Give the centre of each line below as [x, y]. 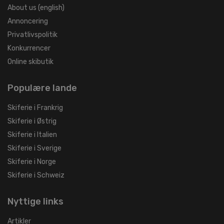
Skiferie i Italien [32, 135]
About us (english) [36, 8]
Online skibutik [30, 62]
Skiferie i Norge [32, 162]
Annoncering [28, 21]
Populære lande [42, 88]
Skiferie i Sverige [34, 148]
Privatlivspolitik [32, 35]
